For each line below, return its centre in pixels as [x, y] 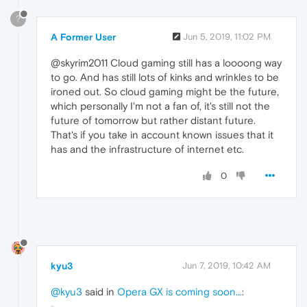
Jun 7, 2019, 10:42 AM [226, 265]
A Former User [83, 37]
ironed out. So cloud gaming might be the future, [165, 92]
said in [100, 291]
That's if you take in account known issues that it [162, 135]
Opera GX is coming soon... [180, 291]
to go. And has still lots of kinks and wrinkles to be [165, 77]
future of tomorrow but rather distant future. [153, 121]
